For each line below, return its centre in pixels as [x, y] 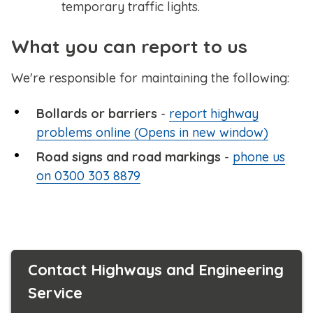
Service [55, 293]
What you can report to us [129, 47]
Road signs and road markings [129, 157]
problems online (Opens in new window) [152, 133]
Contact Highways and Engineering [156, 270]
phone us [259, 157]
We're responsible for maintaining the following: [150, 78]
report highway [214, 114]
